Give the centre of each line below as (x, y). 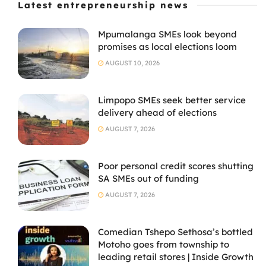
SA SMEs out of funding (148, 178)
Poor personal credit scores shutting (176, 166)
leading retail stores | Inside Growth (176, 256)
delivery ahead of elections (157, 112)
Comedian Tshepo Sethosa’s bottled (175, 232)
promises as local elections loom (167, 47)
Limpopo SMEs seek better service (172, 100)
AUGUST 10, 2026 (132, 63)
